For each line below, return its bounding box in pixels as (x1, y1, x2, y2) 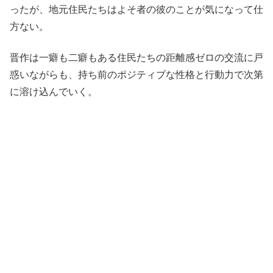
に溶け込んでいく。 (10, 86, 97, 97)
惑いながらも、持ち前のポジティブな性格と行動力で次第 (10, 69, 263, 80)
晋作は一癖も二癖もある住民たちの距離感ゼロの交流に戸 (10, 52, 263, 63)
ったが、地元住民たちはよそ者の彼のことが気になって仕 (10, 4, 263, 15)
